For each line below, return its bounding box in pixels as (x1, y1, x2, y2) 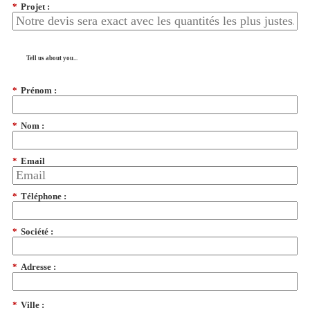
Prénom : (21, 85, 57, 96)
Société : (21, 226, 53, 237)
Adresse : (21, 261, 56, 272)
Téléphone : (21, 190, 66, 201)
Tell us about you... (26, 55, 77, 62)
